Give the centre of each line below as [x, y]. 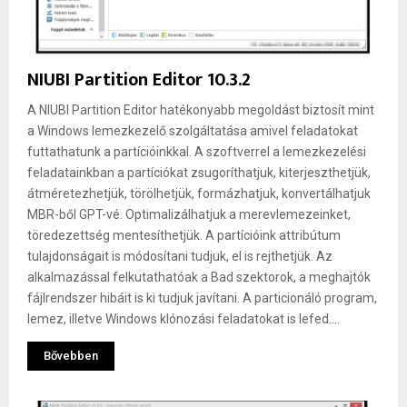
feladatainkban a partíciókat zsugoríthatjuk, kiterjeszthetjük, [199, 172]
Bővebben [71, 355]
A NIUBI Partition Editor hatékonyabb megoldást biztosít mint [201, 109]
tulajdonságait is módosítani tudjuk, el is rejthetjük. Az [180, 256]
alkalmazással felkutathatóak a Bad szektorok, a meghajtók [199, 277]
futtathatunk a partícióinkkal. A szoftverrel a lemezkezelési [197, 151]
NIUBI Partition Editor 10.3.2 [139, 79]
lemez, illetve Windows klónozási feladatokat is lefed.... [184, 318]
